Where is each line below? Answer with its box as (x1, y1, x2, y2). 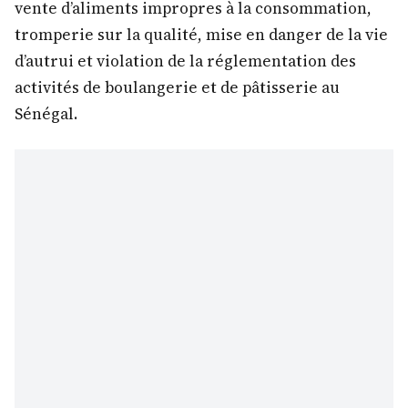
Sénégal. (15, 103, 77, 126)
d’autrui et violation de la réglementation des (15, 50, 356, 73)
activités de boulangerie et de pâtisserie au (15, 76, 340, 99)
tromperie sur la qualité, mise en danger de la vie (15, 24, 388, 46)
